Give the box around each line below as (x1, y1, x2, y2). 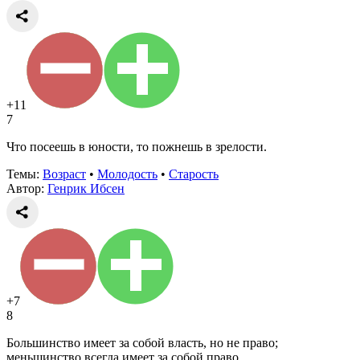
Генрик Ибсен (47, 181, 125, 195)
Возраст (43, 166, 86, 181)
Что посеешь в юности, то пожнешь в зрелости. (6, 139, 267, 153)
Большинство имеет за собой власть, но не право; (6, 335, 278, 350)
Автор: (6, 181, 47, 195)
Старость (169, 166, 219, 181)
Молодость (97, 166, 157, 181)
